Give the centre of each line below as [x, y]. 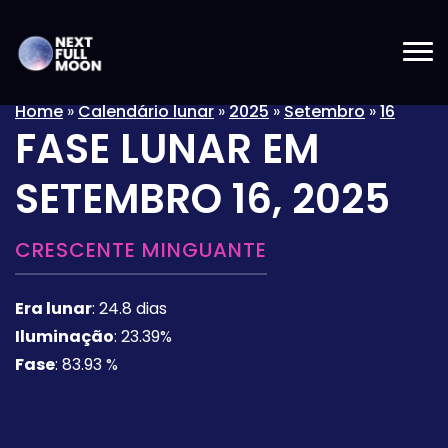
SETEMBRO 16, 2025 [202, 199]
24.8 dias [133, 308]
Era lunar [53, 308]
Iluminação [64, 336]
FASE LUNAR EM [167, 149]
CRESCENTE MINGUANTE [141, 250]
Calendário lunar [146, 111]
